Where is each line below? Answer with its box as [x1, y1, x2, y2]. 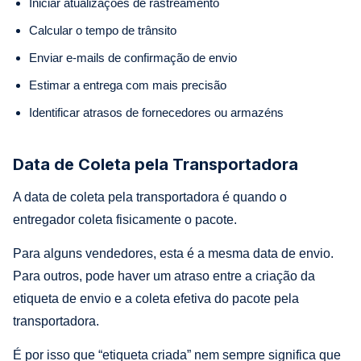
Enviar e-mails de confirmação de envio [29, 50, 237, 64]
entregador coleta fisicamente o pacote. [13, 212, 237, 226]
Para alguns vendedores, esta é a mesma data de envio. [13, 246, 334, 260]
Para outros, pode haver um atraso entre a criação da [13, 268, 315, 283]
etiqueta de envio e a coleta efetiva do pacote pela [13, 291, 299, 305]
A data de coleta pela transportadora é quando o [13, 189, 287, 204]
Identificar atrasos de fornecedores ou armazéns [29, 105, 284, 119]
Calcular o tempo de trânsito [29, 23, 176, 37]
